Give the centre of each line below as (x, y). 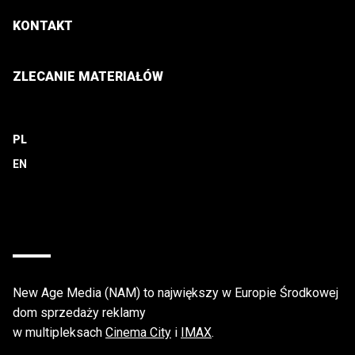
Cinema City (138, 332)
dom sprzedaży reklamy (79, 312)
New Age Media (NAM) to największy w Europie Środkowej (176, 292)
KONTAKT (43, 26)
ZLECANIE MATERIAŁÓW (88, 77)
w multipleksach (59, 332)
